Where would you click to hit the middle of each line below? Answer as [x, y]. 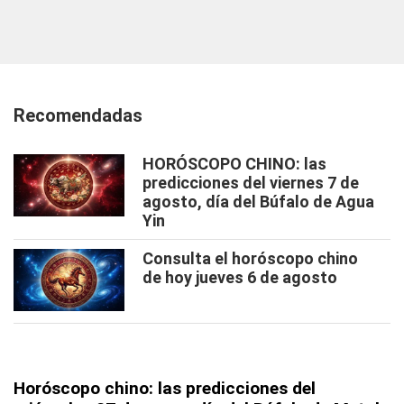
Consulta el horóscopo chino [250, 259]
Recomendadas [78, 116]
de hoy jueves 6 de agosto [240, 278]
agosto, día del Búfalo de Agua [258, 202]
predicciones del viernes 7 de [251, 183]
